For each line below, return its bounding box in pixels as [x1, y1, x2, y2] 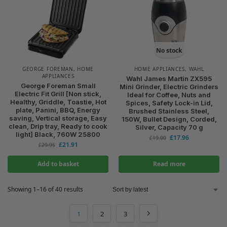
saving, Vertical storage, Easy [9, 114, 107, 122]
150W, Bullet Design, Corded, [121, 115, 217, 123]
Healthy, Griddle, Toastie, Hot [10, 98, 106, 106]
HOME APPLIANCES [134, 65, 185, 72]
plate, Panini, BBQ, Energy [16, 106, 100, 114]
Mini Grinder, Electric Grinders [120, 83, 218, 91]
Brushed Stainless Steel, [129, 107, 209, 115]
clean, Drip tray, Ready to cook [9, 122, 107, 130]
